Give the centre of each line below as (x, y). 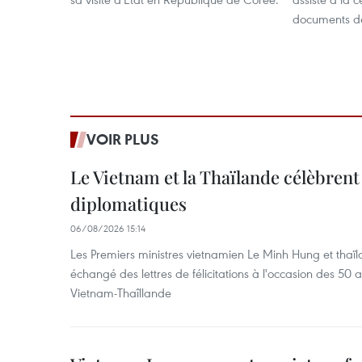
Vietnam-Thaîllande (121, 293)
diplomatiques (128, 204)
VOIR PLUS (123, 139)
